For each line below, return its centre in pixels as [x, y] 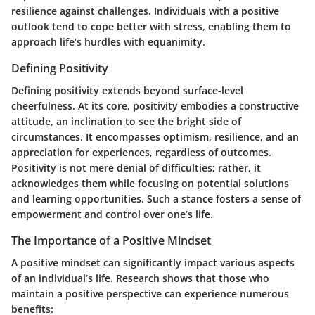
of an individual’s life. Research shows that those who [140, 278]
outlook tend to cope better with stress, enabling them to [151, 26]
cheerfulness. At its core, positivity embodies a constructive [155, 105]
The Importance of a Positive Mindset [111, 240]
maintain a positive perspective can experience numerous [150, 294]
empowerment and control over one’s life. [112, 214]
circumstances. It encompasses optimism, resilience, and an [155, 136]
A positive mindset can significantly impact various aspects [153, 263]
